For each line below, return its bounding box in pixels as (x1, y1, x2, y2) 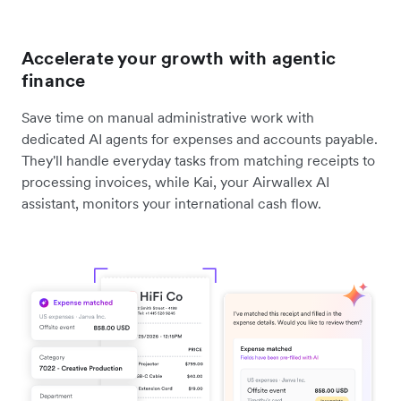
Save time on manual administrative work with (21, 108, 314, 127)
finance (21, 69, 86, 93)
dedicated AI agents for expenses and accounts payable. (21, 130, 378, 149)
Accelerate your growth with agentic (21, 47, 337, 71)
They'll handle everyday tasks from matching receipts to (21, 151, 375, 170)
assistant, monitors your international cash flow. (21, 194, 321, 213)
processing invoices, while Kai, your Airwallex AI (21, 173, 329, 192)
